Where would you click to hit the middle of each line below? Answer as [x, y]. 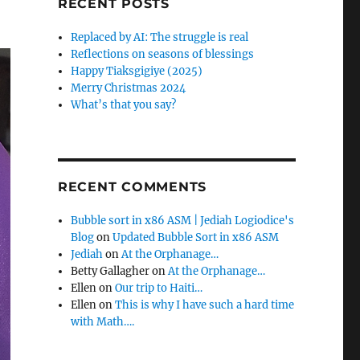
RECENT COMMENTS [132, 187]
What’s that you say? [124, 105]
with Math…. [103, 322]
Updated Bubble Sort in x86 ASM [196, 237]
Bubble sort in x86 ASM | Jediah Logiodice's [183, 221]
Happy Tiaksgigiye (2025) [137, 71]
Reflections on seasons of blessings [163, 54]
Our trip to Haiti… [159, 288]
